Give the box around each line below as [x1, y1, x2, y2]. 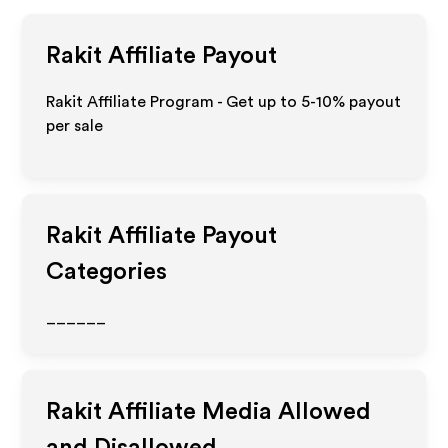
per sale [46, 118, 104, 134]
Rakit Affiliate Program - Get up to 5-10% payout [46, 94, 402, 110]
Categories [46, 260, 168, 284]
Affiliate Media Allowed [102, 400, 372, 424]
